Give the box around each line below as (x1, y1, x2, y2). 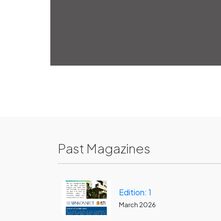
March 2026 (119, 200, 156, 209)
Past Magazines (58, 140, 150, 156)
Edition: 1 (119, 186, 151, 197)
